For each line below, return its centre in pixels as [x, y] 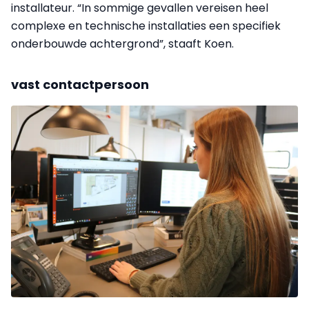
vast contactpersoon [80, 85]
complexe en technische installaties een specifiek [146, 26]
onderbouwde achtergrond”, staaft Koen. [122, 44]
